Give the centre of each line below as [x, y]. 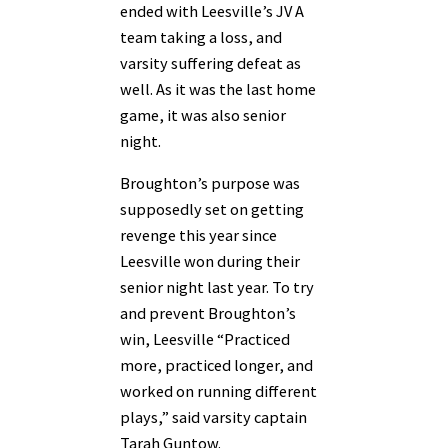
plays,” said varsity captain [213, 417]
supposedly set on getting [212, 209]
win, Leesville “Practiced [205, 339]
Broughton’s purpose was [210, 183]
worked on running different [218, 391]
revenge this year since [198, 235]
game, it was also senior [203, 114]
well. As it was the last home [218, 88]
